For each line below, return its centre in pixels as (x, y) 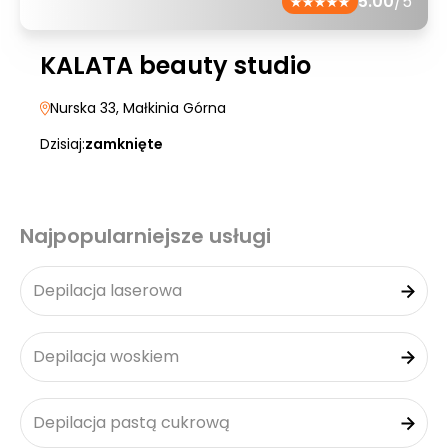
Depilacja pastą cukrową (131, 422)
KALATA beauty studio (175, 65)
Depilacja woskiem (106, 356)
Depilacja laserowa (107, 290)
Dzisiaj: (62, 144)
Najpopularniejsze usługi (145, 236)
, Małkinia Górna (171, 108)
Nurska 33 (83, 108)
